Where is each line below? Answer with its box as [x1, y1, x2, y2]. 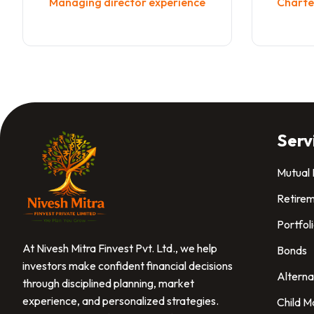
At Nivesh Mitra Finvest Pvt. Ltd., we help [22, 241, 217, 256]
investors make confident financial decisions [22, 259, 233, 273]
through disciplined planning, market [22, 276, 194, 291]
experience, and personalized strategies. [22, 294, 219, 308]
